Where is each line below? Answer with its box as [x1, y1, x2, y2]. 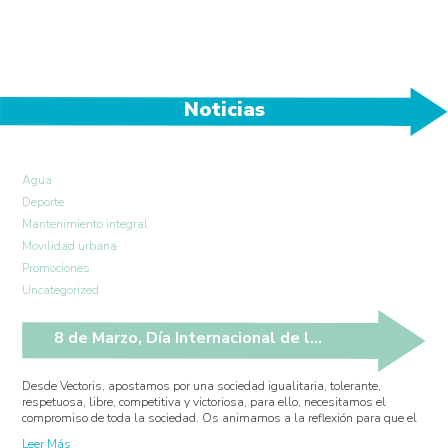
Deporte [22, 193, 65, 210]
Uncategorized [22, 281, 100, 298]
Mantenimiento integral [22, 215, 149, 232]
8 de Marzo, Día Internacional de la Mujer [310, 326, 323, 349]
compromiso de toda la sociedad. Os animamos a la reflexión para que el [22, 409, 418, 426]
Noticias [183, 95, 265, 123]
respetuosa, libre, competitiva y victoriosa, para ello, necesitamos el [22, 393, 387, 410]
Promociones [22, 259, 91, 276]
